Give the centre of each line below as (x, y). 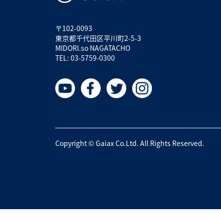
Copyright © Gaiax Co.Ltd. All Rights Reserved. (130, 143)
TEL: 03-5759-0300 (85, 58)
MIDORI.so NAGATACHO (93, 48)
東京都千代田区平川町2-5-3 (98, 38)
